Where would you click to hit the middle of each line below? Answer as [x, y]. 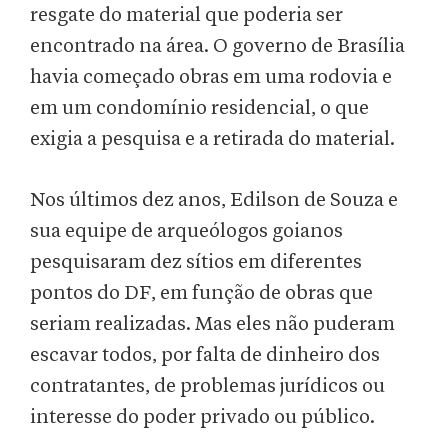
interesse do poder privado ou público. [202, 417]
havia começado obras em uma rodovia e [211, 77]
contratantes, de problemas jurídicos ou [207, 386]
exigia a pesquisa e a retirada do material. [214, 139]
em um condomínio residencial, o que [199, 108]
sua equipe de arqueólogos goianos [186, 231]
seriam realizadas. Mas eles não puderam [212, 324]
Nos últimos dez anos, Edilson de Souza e [214, 200]
